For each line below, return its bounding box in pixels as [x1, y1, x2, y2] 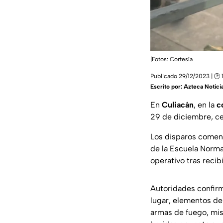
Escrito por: [150, 83, 184, 91]
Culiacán [162, 100, 194, 110]
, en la [194, 100, 217, 110]
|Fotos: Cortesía [150, 56, 193, 63]
